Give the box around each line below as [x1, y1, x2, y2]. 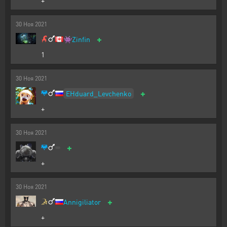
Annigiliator [63, 197, 101, 206]
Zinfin [72, 34, 90, 44]
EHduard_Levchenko [66, 88, 131, 98]
